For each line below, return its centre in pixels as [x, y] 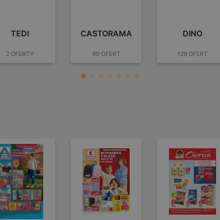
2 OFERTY [20, 54]
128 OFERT [192, 54]
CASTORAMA [106, 33]
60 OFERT [106, 54]
